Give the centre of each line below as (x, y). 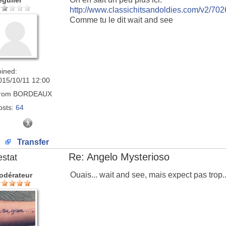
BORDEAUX (32, 94)
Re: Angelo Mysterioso (119, 157)
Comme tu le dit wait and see (121, 20)
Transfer (32, 142)
